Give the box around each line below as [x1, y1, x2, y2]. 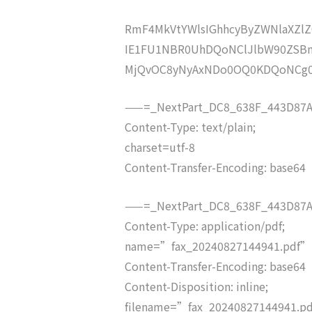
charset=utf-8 [124, 139, 195, 156]
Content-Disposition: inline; [124, 277, 268, 295]
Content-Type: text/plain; [124, 118, 256, 136]
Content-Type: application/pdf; [124, 217, 285, 234]
